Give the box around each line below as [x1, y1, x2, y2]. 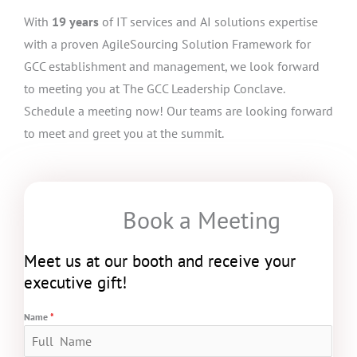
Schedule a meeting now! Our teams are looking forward [24, 103, 333, 120]
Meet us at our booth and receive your [24, 250, 296, 273]
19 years [52, 14, 99, 30]
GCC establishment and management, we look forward [24, 58, 320, 75]
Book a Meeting [122, 204, 280, 236]
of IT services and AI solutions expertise [99, 14, 318, 30]
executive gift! [24, 272, 127, 294]
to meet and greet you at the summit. [24, 125, 224, 142]
